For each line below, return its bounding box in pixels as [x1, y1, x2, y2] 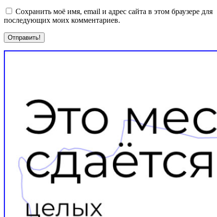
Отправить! [8, 33, 41, 41]
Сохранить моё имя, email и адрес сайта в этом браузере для [15, 7, 213, 15]
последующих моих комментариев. [4, 15, 120, 24]
